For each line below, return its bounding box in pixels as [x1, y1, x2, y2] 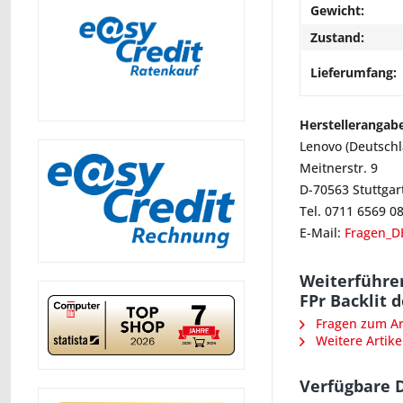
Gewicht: [310, 2, 364, 19]
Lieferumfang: [310, 64, 397, 81]
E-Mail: [300, 224, 345, 241]
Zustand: [310, 29, 364, 46]
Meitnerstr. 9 [300, 159, 378, 176]
